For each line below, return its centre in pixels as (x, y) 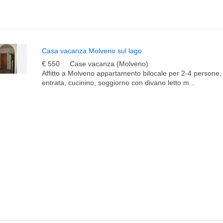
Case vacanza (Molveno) (109, 64)
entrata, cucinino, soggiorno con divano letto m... (118, 83)
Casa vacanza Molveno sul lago (92, 51)
